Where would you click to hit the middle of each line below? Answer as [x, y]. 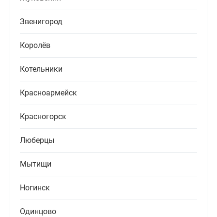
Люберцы [37, 140]
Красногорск [43, 117]
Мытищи [36, 164]
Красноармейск [48, 93]
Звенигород [41, 22]
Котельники [41, 69]
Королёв [35, 46]
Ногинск [35, 188]
